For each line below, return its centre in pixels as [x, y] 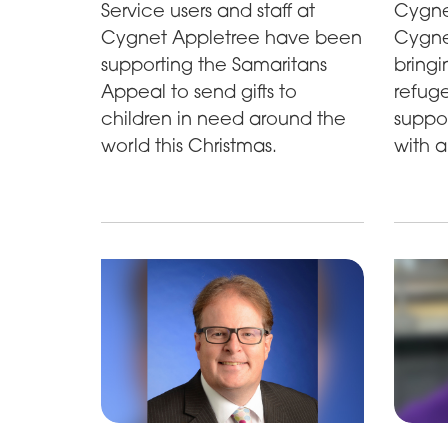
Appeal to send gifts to [198, 91]
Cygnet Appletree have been [231, 37]
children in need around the [223, 118]
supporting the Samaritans [213, 64]
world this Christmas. [188, 145]
